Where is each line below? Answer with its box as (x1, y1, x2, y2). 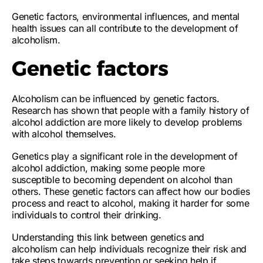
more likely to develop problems (103, 116, 242, 128)
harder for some (180, 197, 249, 209)
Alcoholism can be (12, 93, 93, 104)
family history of (180, 104, 249, 116)
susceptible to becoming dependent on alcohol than (12, 174, 232, 186)
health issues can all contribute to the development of (12, 22, 238, 34)
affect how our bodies (156, 186, 250, 197)
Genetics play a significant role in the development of (12, 150, 238, 162)
